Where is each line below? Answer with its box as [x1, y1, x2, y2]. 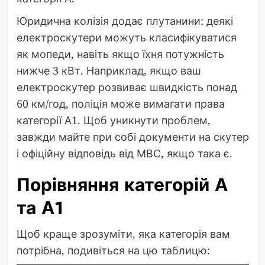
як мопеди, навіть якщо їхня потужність [16, 47, 224, 62]
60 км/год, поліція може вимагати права [16, 96, 225, 111]
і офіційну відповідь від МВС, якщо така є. [16, 146, 232, 161]
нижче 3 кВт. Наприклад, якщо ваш [16, 63, 201, 78]
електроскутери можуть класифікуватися [16, 30, 237, 45]
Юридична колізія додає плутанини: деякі [16, 14, 233, 28]
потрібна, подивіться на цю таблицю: [16, 243, 210, 258]
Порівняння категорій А [16, 172, 228, 198]
